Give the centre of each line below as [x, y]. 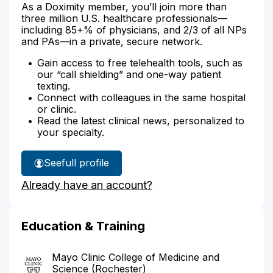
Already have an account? [87, 185]
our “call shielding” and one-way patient [129, 74]
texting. [54, 86]
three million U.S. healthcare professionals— [124, 18]
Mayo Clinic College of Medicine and [136, 257]
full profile [85, 163]
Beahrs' [89, 186]
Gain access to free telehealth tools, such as [140, 62]
